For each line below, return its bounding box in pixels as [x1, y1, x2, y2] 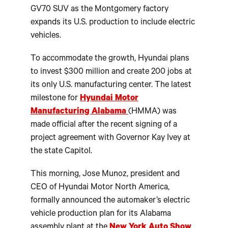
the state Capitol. [31, 147, 92, 157]
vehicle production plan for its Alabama [31, 209, 171, 219]
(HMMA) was [128, 107, 177, 117]
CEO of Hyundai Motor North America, [31, 183, 169, 193]
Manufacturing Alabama [31, 107, 126, 117]
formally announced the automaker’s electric [31, 196, 190, 206]
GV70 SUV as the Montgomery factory [31, 5, 168, 15]
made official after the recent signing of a [31, 120, 177, 130]
